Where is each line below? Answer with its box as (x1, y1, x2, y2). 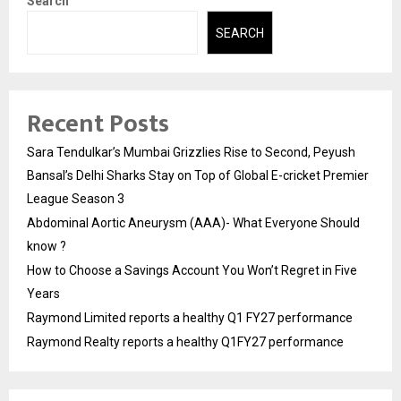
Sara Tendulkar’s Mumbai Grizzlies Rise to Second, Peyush (27, 144, 355, 159)
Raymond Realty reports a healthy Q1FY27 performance (27, 334, 344, 349)
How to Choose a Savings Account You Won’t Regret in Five (27, 262, 357, 277)
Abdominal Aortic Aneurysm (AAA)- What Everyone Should (27, 215, 360, 230)
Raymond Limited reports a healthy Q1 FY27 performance (27, 310, 353, 325)
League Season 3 (27, 191, 124, 206)
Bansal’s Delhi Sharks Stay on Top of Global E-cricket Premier (27, 167, 369, 183)
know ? (27, 238, 66, 253)
